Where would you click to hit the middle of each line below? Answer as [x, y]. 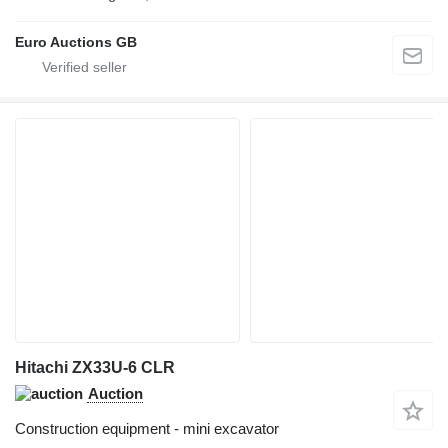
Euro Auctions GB [76, 41]
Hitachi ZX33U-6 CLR [95, 367]
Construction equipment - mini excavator [147, 428]
